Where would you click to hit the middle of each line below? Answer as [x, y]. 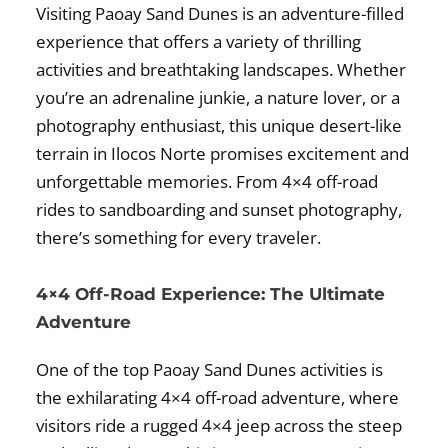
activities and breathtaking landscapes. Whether [221, 70]
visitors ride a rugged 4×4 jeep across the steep [219, 425]
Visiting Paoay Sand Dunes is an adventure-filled [220, 14]
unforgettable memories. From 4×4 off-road [207, 182]
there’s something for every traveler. [179, 238]
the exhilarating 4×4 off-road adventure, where [218, 397]
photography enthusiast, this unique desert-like [219, 126]
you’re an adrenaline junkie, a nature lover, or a [218, 98]
